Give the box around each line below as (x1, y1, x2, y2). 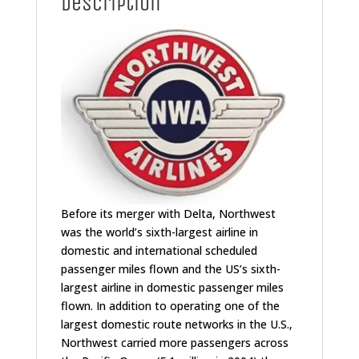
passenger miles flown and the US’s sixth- (60, 261, 280, 277)
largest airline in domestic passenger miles (60, 280, 284, 296)
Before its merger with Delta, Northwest (60, 206, 276, 222)
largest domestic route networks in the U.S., (60, 317, 292, 333)
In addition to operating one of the (92, 298, 280, 314)
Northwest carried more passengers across (60, 335, 288, 351)
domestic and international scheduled (60, 243, 257, 259)
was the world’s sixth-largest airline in (60, 224, 258, 240)
